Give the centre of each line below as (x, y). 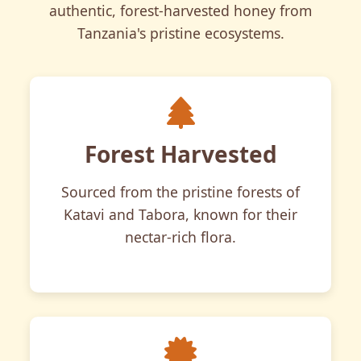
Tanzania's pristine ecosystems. (180, 33)
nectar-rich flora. (180, 237)
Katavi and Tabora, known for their (180, 214)
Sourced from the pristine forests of (180, 192)
